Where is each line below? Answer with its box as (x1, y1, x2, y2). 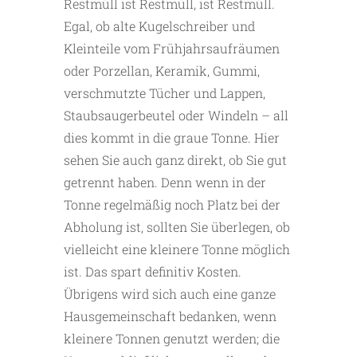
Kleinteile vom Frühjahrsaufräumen (64, 40, 280, 57)
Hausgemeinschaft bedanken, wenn (64, 308, 277, 325)
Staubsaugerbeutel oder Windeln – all (64, 107, 288, 124)
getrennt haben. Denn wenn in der (64, 174, 266, 191)
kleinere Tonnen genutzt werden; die (64, 330, 280, 347)
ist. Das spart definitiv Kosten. (64, 263, 241, 280)
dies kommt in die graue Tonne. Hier (64, 129, 280, 147)
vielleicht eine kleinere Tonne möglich (64, 241, 290, 258)
